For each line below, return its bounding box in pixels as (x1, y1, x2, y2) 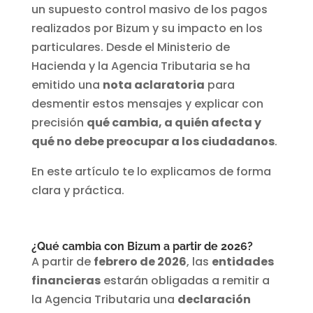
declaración (177, 291, 251, 308)
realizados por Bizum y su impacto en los (31, 20, 263, 37)
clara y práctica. (31, 182, 124, 199)
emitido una (31, 77, 103, 94)
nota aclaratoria (102, 77, 205, 94)
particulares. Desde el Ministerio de (31, 39, 230, 56)
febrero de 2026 (93, 254, 187, 270)
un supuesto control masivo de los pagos (31, 1, 268, 18)
